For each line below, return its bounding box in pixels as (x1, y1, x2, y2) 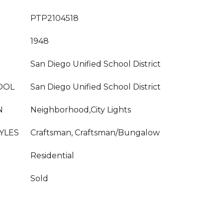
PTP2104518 (30, 13, 79, 23)
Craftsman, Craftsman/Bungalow (30, 128, 160, 137)
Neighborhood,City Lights (30, 105, 131, 114)
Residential (30, 151, 74, 160)
